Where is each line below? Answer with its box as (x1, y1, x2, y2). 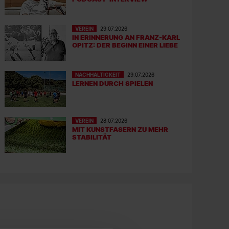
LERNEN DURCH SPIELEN (72, 79, 153, 87)
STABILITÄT (72, 133, 112, 141)
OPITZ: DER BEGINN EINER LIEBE (72, 41, 178, 49)
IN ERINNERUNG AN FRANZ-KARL (72, 33, 180, 41)
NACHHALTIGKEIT (75, 72, 121, 78)
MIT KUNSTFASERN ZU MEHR (72, 125, 169, 133)
